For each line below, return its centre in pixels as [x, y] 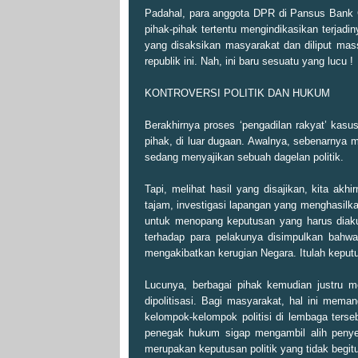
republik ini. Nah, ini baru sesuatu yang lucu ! [249, 62]
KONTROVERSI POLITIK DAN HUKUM [237, 93]
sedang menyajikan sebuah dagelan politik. [244, 157]
